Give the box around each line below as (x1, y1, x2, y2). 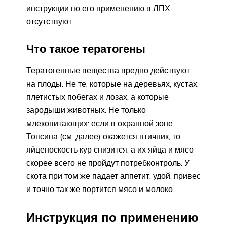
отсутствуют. (26, 16, 73, 26)
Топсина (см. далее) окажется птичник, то (26, 131, 180, 142)
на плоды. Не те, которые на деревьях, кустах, (26, 79, 199, 89)
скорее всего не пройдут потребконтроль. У (26, 158, 190, 168)
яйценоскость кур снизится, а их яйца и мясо (26, 144, 194, 155)
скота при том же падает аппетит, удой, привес (26, 171, 201, 181)
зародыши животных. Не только (26, 105, 146, 116)
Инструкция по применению (26, 209, 199, 225)
